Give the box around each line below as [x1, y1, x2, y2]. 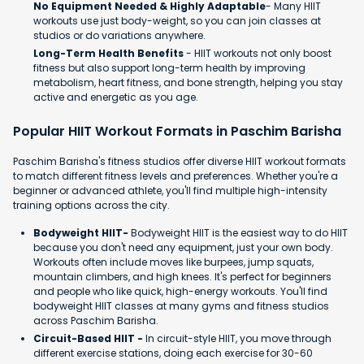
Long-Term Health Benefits [33, 46, 184, 61]
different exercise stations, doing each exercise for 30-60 [33, 346, 313, 361]
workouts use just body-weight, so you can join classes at [33, 14, 321, 28]
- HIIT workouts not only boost [184, 46, 331, 61]
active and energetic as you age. [33, 90, 198, 105]
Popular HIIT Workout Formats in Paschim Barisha [13, 122, 341, 141]
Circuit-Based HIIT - [33, 331, 145, 346]
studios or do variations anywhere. [33, 28, 206, 43]
